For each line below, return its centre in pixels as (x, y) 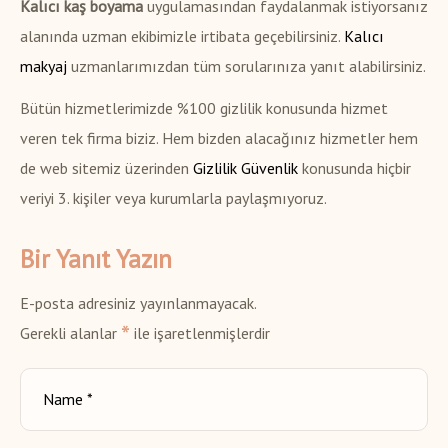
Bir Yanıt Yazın (96, 259)
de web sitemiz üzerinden (106, 168)
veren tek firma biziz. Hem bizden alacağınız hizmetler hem (219, 138)
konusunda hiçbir (354, 168)
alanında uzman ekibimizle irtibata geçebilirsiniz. (182, 36)
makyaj (43, 66)
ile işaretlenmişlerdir (200, 333)
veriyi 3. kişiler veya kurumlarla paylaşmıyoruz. (173, 198)
